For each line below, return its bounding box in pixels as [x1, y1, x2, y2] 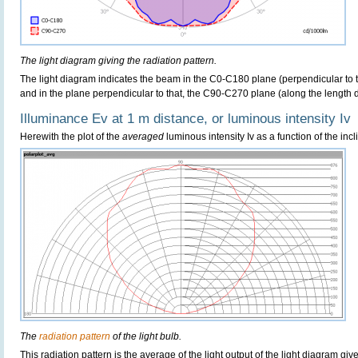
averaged [122, 131, 164, 142]
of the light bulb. [110, 331, 181, 342]
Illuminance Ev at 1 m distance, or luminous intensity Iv [20, 111, 351, 126]
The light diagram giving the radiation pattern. [20, 55, 217, 66]
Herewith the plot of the [20, 131, 122, 142]
